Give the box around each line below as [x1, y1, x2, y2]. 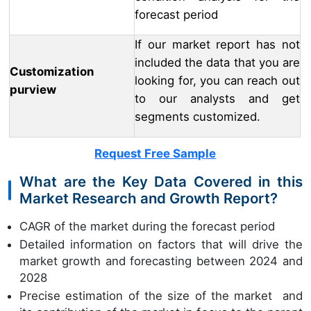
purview [10, 83, 56, 97]
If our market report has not [135, 37, 300, 52]
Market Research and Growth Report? [19, 190, 278, 208]
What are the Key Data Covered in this [19, 173, 303, 191]
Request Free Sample [94, 146, 217, 161]
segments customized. [135, 110, 260, 124]
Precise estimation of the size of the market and [19, 288, 303, 303]
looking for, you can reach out [135, 74, 300, 88]
